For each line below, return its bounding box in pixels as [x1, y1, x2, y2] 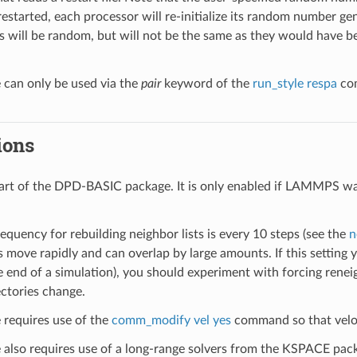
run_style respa [252, 76, 337, 90]
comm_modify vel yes [111, 313, 231, 327]
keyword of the [160, 76, 253, 90]
